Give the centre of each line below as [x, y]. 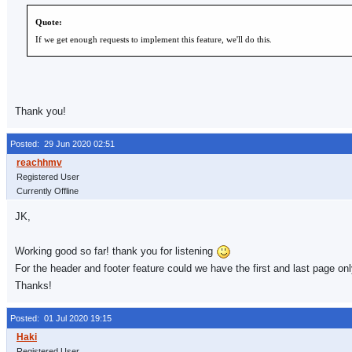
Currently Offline [48, 191]
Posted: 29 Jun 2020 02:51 [62, 144]
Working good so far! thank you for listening [115, 251]
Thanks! [33, 286]
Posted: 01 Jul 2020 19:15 [61, 318]
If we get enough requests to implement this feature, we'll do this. [154, 39]
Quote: [49, 22]
